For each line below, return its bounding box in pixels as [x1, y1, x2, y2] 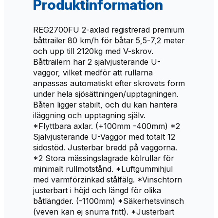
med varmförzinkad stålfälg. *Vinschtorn [33, 174, 182, 184]
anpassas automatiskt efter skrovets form [33, 78, 185, 88]
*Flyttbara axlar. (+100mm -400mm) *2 [33, 121, 180, 131]
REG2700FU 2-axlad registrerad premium [33, 24, 184, 35]
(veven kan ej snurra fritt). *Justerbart [33, 206, 174, 217]
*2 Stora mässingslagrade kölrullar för [33, 153, 174, 163]
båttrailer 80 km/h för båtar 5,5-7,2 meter [33, 35, 184, 45]
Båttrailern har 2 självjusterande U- [33, 56, 161, 67]
